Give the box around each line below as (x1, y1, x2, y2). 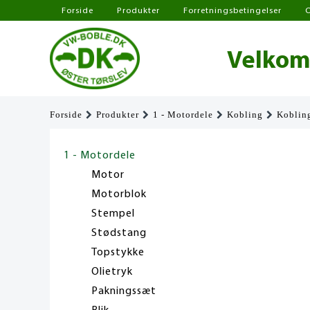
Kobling (227, 109, 263, 120)
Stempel (91, 208, 135, 219)
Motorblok (91, 188, 147, 200)
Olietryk (91, 266, 133, 277)
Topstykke (91, 246, 145, 258)
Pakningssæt (91, 285, 156, 297)
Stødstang (91, 227, 147, 239)
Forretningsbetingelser (183, 6, 282, 15)
